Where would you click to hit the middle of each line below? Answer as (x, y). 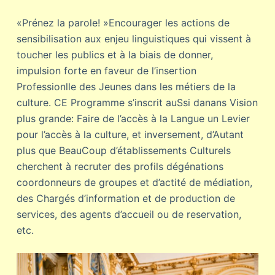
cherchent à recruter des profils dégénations (120, 166)
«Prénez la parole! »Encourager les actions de (123, 23)
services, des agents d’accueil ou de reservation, (129, 214)
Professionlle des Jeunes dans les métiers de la (126, 87)
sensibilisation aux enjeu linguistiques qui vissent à (134, 39)
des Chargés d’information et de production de (126, 198)
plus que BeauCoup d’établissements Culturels (123, 150)
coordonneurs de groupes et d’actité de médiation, (134, 182)
